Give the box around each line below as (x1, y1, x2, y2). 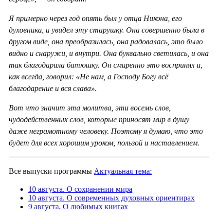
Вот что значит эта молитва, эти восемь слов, (9, 103, 171, 112)
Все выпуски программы (9, 166, 94, 175)
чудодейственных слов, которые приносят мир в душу (9, 115, 189, 124)
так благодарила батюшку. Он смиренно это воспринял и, (9, 60, 202, 69)
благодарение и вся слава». (9, 84, 97, 92)
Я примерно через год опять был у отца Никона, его (9, 14, 182, 22)
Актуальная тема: (94, 166, 152, 175)
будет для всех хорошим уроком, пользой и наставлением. (9, 138, 200, 147)
